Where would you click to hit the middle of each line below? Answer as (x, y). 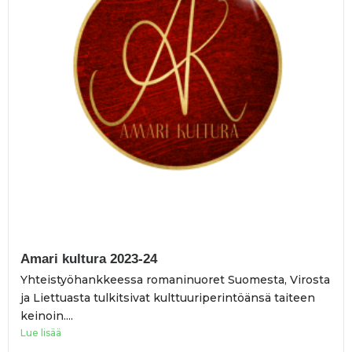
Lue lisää (41, 332)
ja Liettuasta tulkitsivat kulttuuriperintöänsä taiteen (168, 297)
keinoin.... (47, 315)
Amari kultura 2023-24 (89, 258)
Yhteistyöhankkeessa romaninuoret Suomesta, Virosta (175, 279)
